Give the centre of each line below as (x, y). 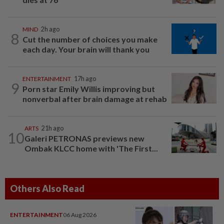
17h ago (85, 78)
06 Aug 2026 (80, 214)
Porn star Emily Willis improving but (89, 88)
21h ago (52, 128)
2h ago (50, 29)
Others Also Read (47, 188)
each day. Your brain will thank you (86, 49)
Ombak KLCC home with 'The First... (91, 148)
